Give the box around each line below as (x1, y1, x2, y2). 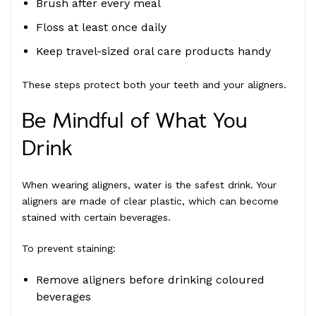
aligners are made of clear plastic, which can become (22, 195, 279, 207)
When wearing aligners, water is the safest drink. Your (22, 178, 276, 190)
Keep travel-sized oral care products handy (36, 44, 271, 58)
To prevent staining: (22, 242, 116, 254)
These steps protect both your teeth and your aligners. (22, 78, 286, 90)
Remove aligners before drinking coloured (36, 272, 265, 286)
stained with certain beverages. (22, 211, 171, 223)
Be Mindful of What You (22, 110, 248, 132)
